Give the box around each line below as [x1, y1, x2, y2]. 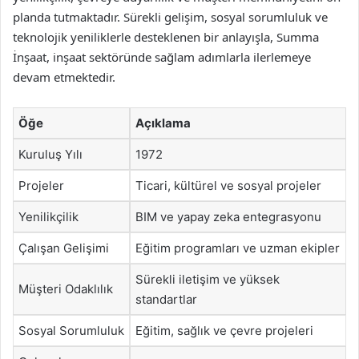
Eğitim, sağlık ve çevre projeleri [135, 323, 313, 338]
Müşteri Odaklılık [18, 281, 113, 296]
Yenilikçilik [18, 209, 79, 224]
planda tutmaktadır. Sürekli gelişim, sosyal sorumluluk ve [13, 9, 328, 25]
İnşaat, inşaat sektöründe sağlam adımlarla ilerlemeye [13, 49, 311, 65]
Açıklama [135, 115, 191, 131]
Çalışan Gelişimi [18, 240, 109, 256]
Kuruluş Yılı [18, 147, 83, 162]
